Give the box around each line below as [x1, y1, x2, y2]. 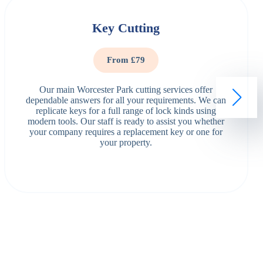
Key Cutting [92, 21, 160, 36]
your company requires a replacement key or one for [29, 127, 223, 137]
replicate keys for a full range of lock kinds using [36, 106, 217, 116]
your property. [100, 137, 153, 148]
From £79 [107, 55, 146, 65]
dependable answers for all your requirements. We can [26, 95, 227, 106]
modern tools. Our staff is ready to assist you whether [28, 116, 225, 127]
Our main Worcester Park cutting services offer [39, 85, 213, 95]
